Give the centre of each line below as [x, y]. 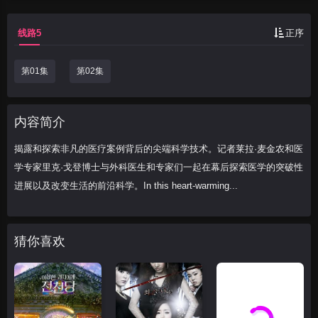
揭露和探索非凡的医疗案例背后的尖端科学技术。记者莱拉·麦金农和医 [159, 149]
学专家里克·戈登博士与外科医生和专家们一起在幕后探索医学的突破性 [159, 167]
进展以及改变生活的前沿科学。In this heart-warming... [126, 186]
